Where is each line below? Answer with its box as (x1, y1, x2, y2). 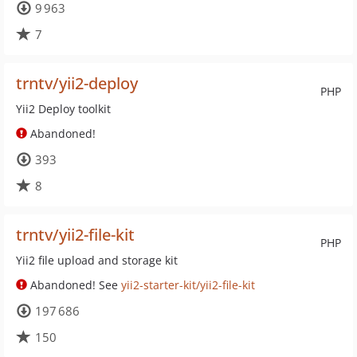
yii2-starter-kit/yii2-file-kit (121, 277, 255, 292)
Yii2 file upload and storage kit (16, 253, 178, 268)
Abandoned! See (27, 277, 121, 292)
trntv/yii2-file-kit (16, 224, 135, 245)
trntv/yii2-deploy (16, 73, 138, 94)
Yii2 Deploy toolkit (16, 101, 111, 116)
